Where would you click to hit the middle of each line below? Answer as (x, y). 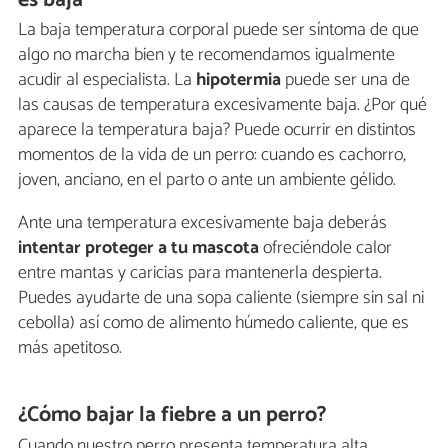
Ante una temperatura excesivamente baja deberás (202, 223)
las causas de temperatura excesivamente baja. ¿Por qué (222, 105)
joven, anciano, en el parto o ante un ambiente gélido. (207, 180)
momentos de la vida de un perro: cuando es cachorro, (212, 155)
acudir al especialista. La (107, 80)
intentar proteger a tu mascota (138, 248)
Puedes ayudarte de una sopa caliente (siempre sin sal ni (221, 298)
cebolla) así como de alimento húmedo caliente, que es (213, 323)
